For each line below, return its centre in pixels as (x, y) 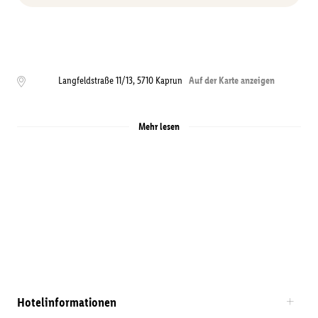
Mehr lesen (159, 127)
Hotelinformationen (67, 302)
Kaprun (169, 81)
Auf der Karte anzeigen (232, 81)
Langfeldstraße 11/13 (95, 81)
